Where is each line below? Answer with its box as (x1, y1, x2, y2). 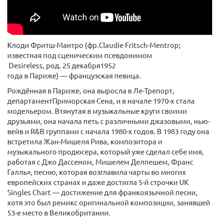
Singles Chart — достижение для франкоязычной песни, (7, 187, 198, 197)
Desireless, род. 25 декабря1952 (7, 60, 116, 70)
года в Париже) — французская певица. (7, 70, 141, 80)
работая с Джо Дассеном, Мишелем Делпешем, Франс (7, 156, 193, 166)
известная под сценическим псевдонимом (7, 50, 152, 60)
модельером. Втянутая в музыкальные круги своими (7, 106, 187, 115)
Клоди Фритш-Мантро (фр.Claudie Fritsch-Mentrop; (7, 40, 181, 49)
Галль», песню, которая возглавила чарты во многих (7, 167, 186, 176)
